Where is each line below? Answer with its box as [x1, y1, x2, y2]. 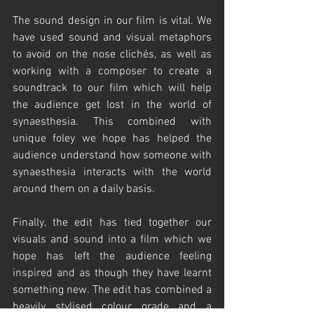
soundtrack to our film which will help [13, 81, 212, 96]
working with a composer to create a [13, 64, 212, 79]
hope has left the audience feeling [13, 250, 212, 264]
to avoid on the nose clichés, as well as [13, 48, 212, 62]
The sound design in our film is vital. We [13, 14, 212, 29]
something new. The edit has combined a [13, 283, 212, 298]
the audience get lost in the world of [13, 98, 212, 113]
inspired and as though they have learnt [13, 266, 212, 281]
